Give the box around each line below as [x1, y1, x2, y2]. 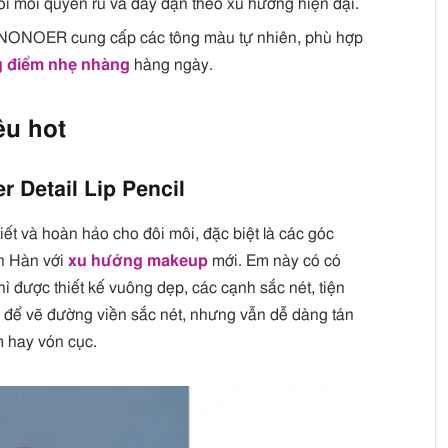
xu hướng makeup [68, 252, 209, 269]
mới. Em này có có [208, 252, 342, 269]
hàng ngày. [130, 57, 214, 74]
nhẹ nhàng [48, 57, 131, 74]
